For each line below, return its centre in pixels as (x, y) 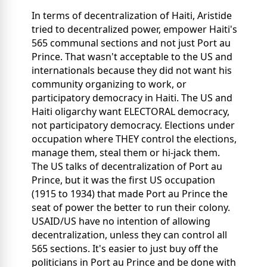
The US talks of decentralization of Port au (127, 167)
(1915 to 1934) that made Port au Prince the (130, 194)
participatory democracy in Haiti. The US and (132, 98)
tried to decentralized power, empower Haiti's (134, 30)
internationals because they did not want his (132, 71)
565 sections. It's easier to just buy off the (125, 249)
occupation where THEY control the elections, (134, 139)
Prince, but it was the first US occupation (123, 180)
